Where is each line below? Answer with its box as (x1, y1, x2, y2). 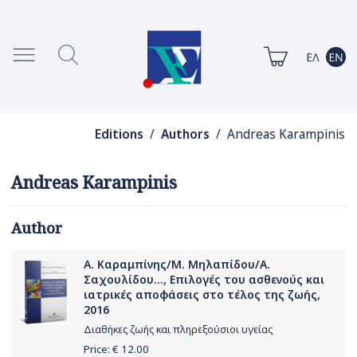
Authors (160, 126, 210, 143)
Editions (94, 126, 143, 143)
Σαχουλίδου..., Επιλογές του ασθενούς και (84, 272, 324, 288)
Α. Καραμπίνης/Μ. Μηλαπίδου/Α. (84, 257, 270, 273)
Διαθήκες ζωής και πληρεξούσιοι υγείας (84, 323, 273, 337)
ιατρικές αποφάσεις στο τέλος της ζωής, (84, 287, 320, 303)
